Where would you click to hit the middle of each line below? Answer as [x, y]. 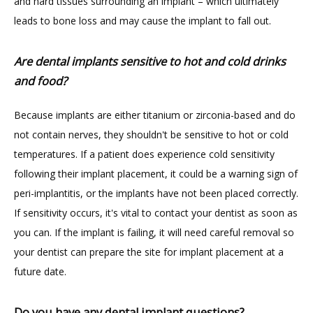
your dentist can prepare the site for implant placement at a [149, 252]
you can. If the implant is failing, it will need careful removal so [154, 232]
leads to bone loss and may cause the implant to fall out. [143, 21]
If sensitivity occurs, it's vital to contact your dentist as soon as [156, 213]
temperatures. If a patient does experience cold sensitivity [144, 154]
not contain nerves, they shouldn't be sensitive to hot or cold [151, 134]
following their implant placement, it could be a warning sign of [156, 174]
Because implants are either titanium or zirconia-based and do [155, 115]
